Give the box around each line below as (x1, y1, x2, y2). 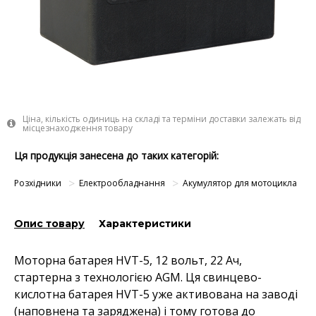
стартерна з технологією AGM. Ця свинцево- (14, 269, 262, 285)
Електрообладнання (79, 177, 165, 189)
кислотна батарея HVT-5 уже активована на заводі (14, 286, 298, 302)
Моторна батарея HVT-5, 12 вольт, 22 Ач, (14, 253, 242, 268)
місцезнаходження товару (23, 122, 133, 134)
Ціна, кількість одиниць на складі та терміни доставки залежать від (23, 113, 300, 125)
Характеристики (99, 217, 191, 230)
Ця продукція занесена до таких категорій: (14, 149, 219, 162)
